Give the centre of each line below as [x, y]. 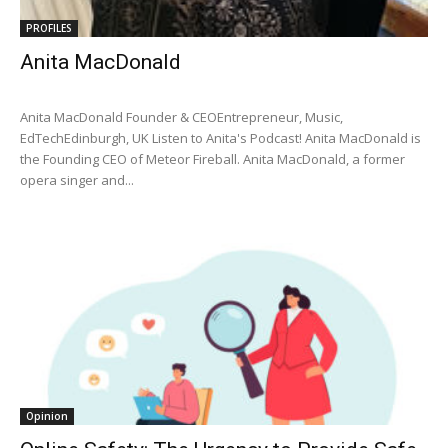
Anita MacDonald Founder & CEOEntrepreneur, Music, [181, 117]
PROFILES [49, 28]
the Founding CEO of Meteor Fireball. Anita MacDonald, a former [212, 159]
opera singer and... [77, 180]
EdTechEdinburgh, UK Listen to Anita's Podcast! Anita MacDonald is [220, 138]
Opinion [47, 415]
